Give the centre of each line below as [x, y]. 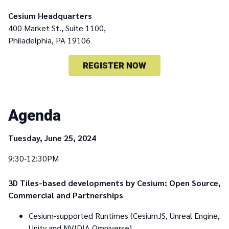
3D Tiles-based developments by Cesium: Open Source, [114, 183]
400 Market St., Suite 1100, [58, 28]
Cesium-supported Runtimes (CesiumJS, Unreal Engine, [124, 216]
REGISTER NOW [114, 66]
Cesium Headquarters [50, 16]
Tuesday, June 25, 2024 [52, 138]
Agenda [35, 116]
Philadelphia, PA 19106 [49, 40]
